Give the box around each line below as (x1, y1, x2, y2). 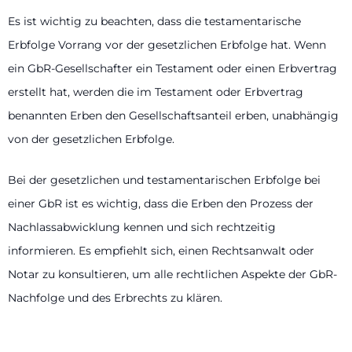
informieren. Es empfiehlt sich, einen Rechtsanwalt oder (8, 244, 314, 258)
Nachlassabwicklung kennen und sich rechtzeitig (8, 220, 276, 235)
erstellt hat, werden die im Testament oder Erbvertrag (8, 85, 303, 100)
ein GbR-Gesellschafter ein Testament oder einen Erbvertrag (8, 61, 337, 76)
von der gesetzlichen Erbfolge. (8, 132, 174, 147)
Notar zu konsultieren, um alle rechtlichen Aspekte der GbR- (8, 267, 337, 282)
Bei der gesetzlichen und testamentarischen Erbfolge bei (8, 173, 321, 188)
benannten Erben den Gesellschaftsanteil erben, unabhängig (8, 108, 339, 123)
